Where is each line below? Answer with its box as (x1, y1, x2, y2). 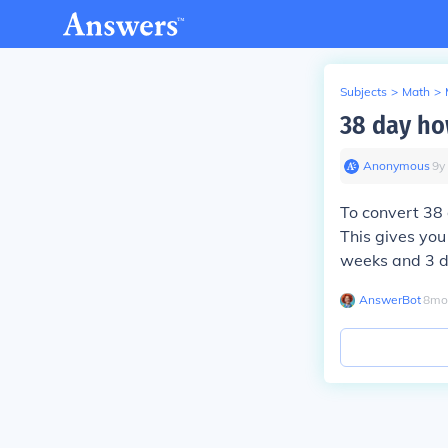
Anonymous (363, 158, 430, 173)
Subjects (340, 84, 387, 99)
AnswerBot (359, 292, 421, 307)
